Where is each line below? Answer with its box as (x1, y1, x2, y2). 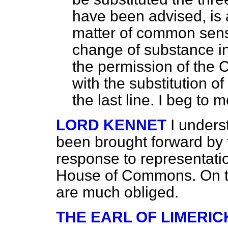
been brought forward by (56, 133, 227, 150)
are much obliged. (56, 184, 179, 201)
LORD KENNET (56, 117, 166, 133)
